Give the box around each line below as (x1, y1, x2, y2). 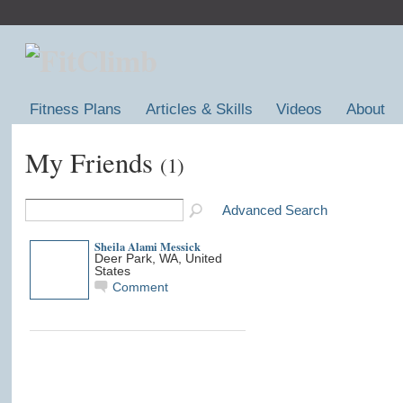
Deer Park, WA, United (94, 251, 222, 265)
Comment (112, 280, 168, 294)
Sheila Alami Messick (94, 237, 201, 255)
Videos (276, 101, 323, 118)
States (94, 264, 130, 278)
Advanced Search (221, 201, 327, 218)
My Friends (24, 143, 160, 181)
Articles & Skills (145, 101, 253, 118)
